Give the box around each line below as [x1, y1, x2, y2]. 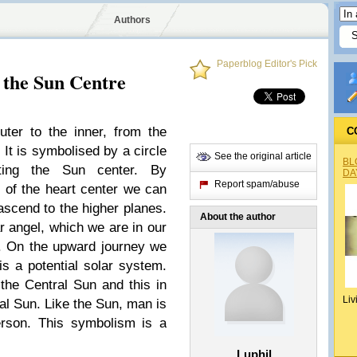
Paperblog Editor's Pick [217, 58, 317, 69]
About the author [200, 211, 276, 222]
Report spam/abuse [214, 178, 300, 190]
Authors [113, 14, 151, 25]
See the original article [214, 151, 312, 162]
